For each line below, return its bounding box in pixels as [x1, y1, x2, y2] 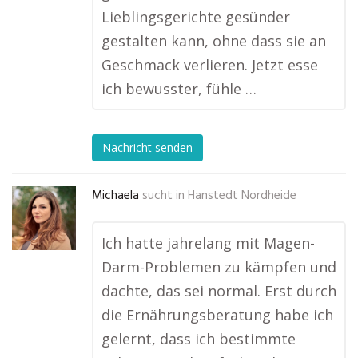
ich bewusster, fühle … [101, 79, 257, 98]
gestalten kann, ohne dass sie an [101, 31, 326, 50]
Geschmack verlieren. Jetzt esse [101, 55, 318, 74]
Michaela [92, 186, 139, 205]
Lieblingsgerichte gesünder [101, 7, 290, 26]
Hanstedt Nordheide [188, 186, 296, 205]
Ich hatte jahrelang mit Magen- [101, 233, 315, 253]
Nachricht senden [102, 140, 193, 156]
